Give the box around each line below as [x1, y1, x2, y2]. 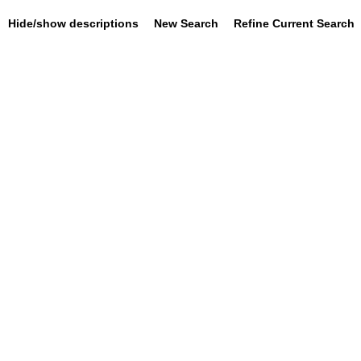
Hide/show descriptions [8, 17, 139, 30]
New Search [154, 17, 218, 30]
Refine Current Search [234, 17, 355, 30]
